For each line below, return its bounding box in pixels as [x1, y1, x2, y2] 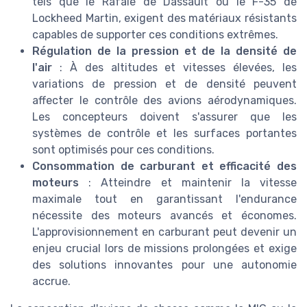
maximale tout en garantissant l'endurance [32, 192, 297, 206]
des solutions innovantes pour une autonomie [32, 258, 297, 271]
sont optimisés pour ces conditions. [32, 143, 214, 156]
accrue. [32, 274, 71, 288]
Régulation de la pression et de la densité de [32, 44, 297, 58]
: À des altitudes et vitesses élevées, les [52, 60, 297, 74]
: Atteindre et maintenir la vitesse [79, 175, 297, 189]
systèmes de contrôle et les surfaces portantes [32, 126, 297, 140]
